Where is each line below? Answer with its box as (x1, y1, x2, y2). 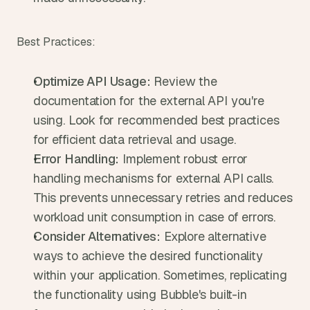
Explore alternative (161, 228, 266, 244)
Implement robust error (119, 151, 248, 167)
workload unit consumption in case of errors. (33, 209, 276, 225)
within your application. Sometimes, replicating (33, 267, 287, 283)
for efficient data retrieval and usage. (33, 131, 236, 147)
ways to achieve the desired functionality (33, 248, 263, 264)
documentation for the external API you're (33, 93, 264, 109)
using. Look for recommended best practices (33, 112, 280, 128)
